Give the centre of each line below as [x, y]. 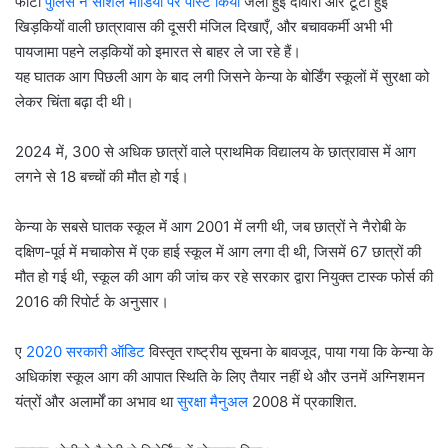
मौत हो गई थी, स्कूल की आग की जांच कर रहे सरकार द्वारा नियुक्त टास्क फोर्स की [224, 276]
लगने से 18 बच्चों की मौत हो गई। [102, 176]
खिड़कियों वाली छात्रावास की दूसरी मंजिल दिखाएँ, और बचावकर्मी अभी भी [203, 26]
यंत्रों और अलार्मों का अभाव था [96, 401]
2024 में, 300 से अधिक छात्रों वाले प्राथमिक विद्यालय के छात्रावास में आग [215, 151]
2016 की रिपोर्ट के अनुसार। [92, 301]
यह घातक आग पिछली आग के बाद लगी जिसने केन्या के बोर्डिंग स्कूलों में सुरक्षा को [222, 76]
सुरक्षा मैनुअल [212, 401]
